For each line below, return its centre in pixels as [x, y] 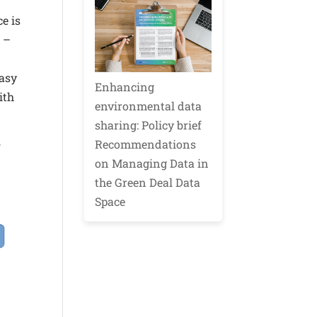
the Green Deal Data [148, 183]
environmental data [149, 106]
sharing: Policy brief [149, 125]
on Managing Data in [152, 163]
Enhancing [125, 87]
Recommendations [146, 144]
